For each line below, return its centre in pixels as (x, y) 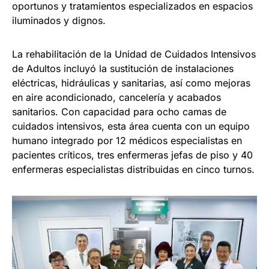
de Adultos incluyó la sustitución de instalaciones (123, 68)
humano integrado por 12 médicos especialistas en (127, 140)
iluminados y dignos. (59, 20)
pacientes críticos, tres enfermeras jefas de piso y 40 (132, 155)
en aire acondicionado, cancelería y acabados (116, 97)
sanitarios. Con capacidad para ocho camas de (119, 111)
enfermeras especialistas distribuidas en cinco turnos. (133, 169)
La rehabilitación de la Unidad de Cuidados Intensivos (134, 54)
